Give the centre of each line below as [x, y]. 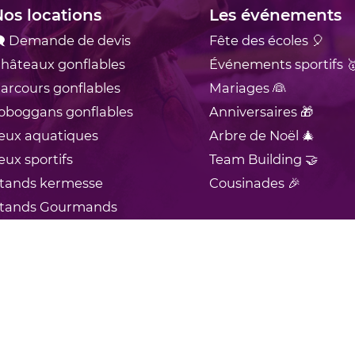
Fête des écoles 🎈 [267, 40]
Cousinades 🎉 [255, 183]
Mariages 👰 [247, 88]
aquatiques [61, 135]
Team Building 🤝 [263, 159]
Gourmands [78, 206]
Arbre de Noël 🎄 [262, 135]
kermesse [71, 183]
